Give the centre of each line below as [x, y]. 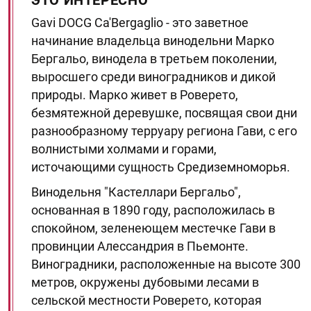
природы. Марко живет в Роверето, [135, 95]
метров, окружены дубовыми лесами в [145, 282]
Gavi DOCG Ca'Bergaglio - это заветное [140, 23]
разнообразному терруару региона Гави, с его [164, 131]
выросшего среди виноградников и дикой [153, 77]
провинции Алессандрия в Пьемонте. [140, 246]
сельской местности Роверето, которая [146, 300]
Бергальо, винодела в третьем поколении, [154, 59]
